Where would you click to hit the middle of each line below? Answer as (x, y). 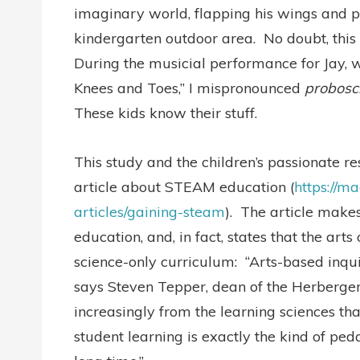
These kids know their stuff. (166, 113)
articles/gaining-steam (149, 212)
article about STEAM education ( (184, 187)
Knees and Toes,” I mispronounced (189, 88)
